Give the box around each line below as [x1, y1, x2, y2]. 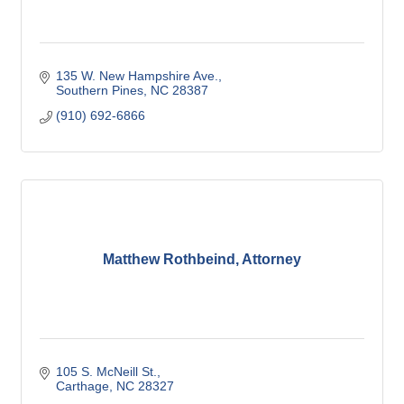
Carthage [55, 379, 109, 394]
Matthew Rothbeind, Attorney [103, 252, 301, 268]
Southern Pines [55, 83, 143, 98]
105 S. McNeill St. [55, 364, 157, 380]
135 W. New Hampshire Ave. [55, 69, 218, 84]
